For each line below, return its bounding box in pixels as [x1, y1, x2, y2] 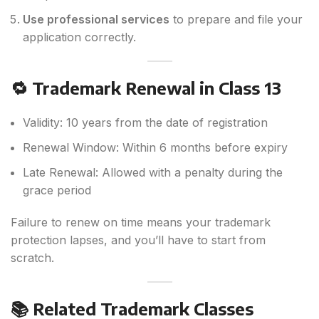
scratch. [11, 251, 54, 266]
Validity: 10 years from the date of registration [23, 115, 268, 130]
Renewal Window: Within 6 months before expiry [23, 140, 288, 155]
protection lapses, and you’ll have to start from [11, 233, 266, 248]
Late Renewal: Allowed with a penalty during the [23, 165, 283, 180]
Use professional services [23, 12, 169, 27]
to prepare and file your [169, 12, 303, 27]
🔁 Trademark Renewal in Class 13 [11, 77, 281, 99]
